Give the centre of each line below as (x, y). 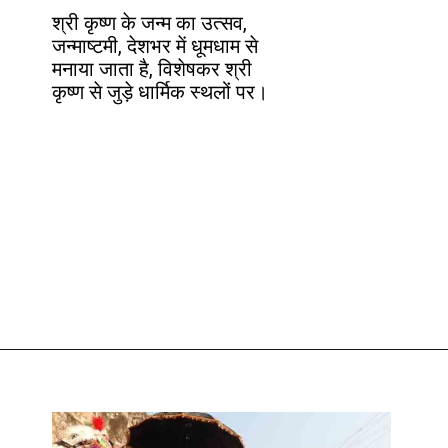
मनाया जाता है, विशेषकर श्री (152, 70)
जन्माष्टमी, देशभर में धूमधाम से (155, 47)
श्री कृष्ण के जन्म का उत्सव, (150, 24)
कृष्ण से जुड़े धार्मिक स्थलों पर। (160, 93)
